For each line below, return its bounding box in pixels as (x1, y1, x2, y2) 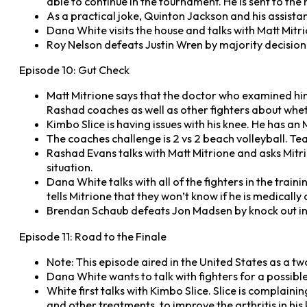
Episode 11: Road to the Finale (19, 229, 167, 243)
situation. (47, 160, 93, 175)
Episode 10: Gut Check (19, 63, 130, 77)
